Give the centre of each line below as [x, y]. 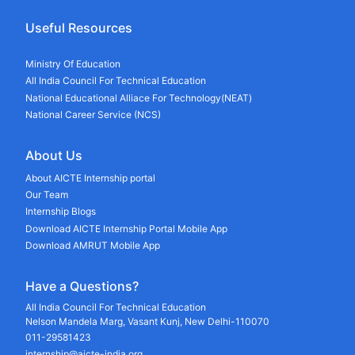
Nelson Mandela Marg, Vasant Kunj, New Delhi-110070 [147, 322]
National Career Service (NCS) [93, 114]
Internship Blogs [61, 212]
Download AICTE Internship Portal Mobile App [126, 228]
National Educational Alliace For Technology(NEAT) [139, 97]
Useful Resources [79, 27]
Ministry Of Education [73, 64]
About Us [54, 156]
